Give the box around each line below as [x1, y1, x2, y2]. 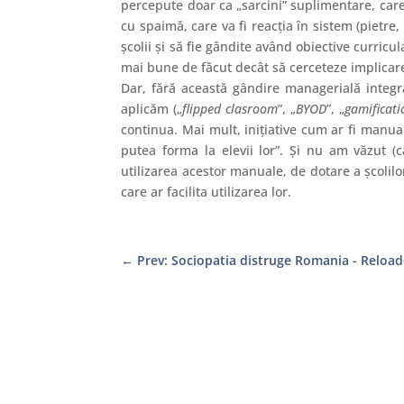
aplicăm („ [121, 99, 183, 117]
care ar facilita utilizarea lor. [121, 182, 292, 200]
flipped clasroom [182, 99, 279, 117]
